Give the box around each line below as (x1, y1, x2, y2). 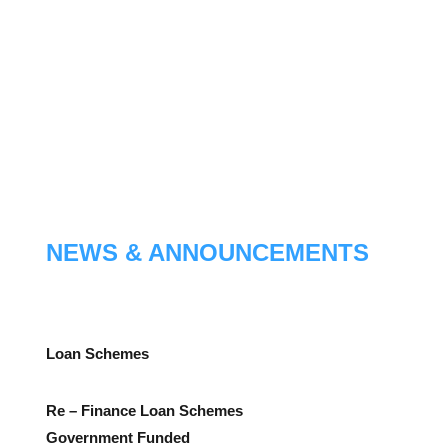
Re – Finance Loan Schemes (46, 401, 243, 419)
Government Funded (46, 428, 190, 446)
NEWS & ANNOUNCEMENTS (46, 238, 369, 266)
